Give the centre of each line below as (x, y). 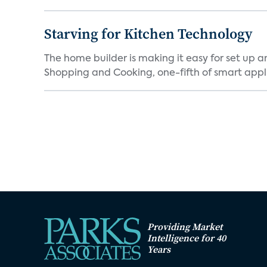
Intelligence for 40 (187, 238)
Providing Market (185, 226)
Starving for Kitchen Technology (148, 34)
